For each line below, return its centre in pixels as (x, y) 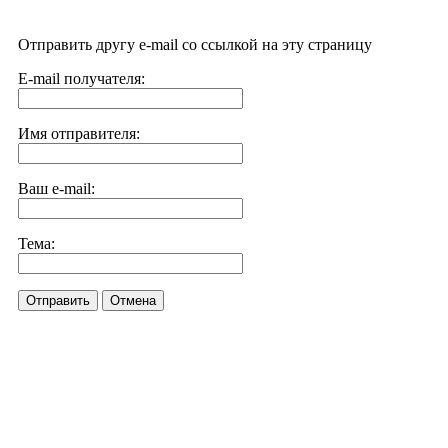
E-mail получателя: (81, 78)
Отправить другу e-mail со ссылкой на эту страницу (195, 44)
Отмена (133, 300)
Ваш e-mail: (56, 188)
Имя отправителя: (79, 133)
